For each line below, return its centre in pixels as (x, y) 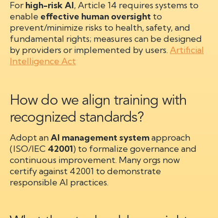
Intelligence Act (43, 61)
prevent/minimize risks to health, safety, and (100, 27)
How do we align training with (98, 100)
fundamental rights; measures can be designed (106, 38)
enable (25, 16)
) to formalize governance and (135, 148)
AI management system (100, 137)
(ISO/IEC (29, 148)
